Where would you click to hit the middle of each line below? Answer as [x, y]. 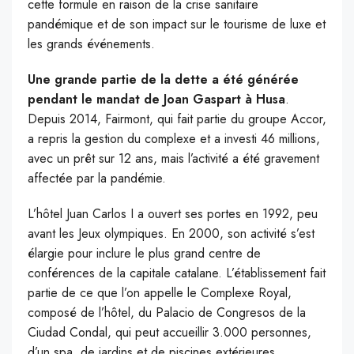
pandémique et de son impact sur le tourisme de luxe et [177, 24]
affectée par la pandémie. [97, 178]
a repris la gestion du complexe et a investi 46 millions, [174, 138]
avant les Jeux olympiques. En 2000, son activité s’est [171, 233]
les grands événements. [91, 43]
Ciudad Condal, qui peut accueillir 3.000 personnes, [169, 332]
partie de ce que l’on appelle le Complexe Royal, [160, 292]
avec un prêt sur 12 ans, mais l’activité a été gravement [173, 158]
